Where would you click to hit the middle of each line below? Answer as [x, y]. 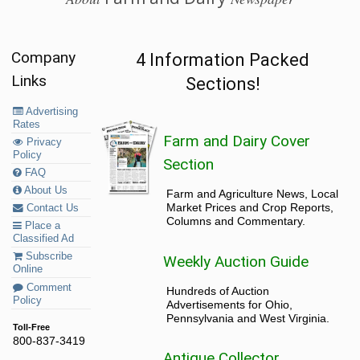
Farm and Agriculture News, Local [253, 194]
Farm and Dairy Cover [236, 141]
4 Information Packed [223, 60]
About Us [45, 191]
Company [44, 58]
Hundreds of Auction [218, 290]
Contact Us [51, 209]
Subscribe [48, 257]
